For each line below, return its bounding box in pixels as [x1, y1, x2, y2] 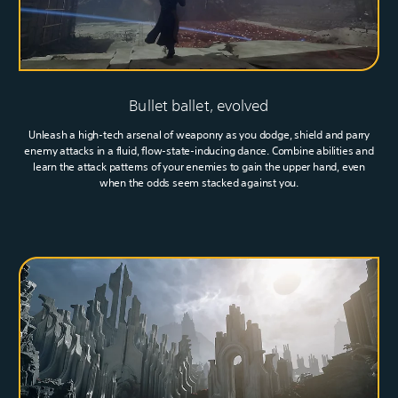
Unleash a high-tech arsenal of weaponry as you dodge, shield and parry [28, 126, 370, 142]
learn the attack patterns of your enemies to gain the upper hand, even [33, 158, 365, 174]
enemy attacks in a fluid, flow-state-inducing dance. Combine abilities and [24, 142, 374, 158]
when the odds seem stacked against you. [99, 174, 299, 190]
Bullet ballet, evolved [129, 95, 269, 115]
